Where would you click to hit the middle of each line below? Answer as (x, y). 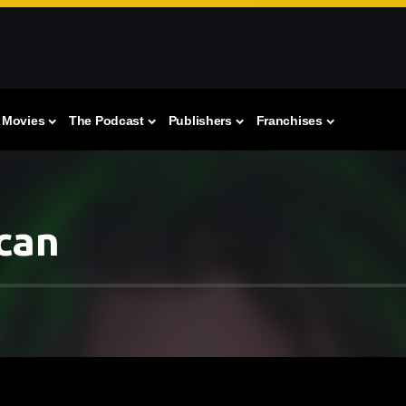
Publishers (200, 121)
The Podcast (106, 121)
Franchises (289, 121)
